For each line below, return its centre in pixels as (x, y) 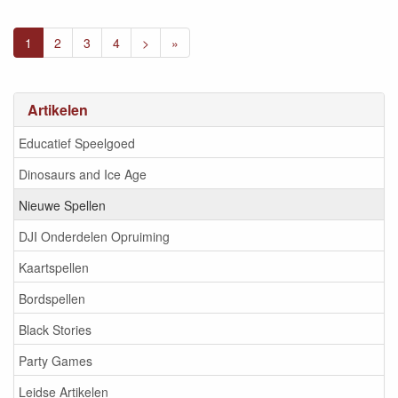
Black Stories (55, 329)
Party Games (56, 360)
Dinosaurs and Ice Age (83, 174)
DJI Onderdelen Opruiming (94, 236)
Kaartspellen (54, 267)
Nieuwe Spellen (62, 205)
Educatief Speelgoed (77, 143)
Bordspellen (52, 298)
